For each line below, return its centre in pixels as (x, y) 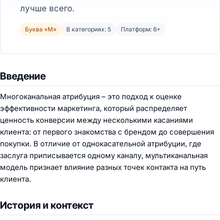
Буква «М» (41, 29)
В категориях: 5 (89, 29)
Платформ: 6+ (141, 29)
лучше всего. (47, 8)
